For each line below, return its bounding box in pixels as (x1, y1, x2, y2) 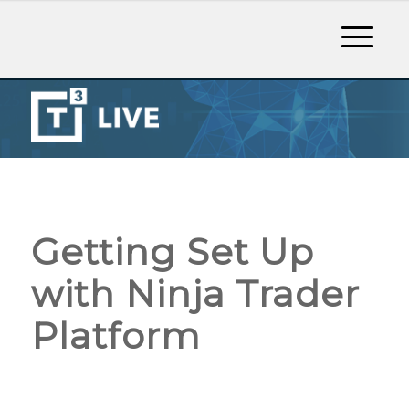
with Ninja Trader (30, 270, 360, 316)
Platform (30, 312, 201, 358)
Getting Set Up (30, 228, 314, 274)
